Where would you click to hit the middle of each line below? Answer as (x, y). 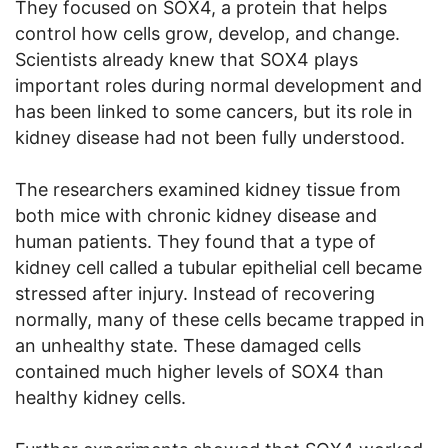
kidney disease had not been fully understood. (210, 137)
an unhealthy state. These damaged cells (188, 345)
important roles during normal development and (218, 85)
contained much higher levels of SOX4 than (199, 371)
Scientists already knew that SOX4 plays (186, 59)
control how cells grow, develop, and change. (207, 33)
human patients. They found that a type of (195, 241)
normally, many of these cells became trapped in (220, 319)
